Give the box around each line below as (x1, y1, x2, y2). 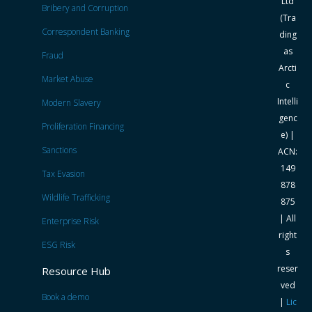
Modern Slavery (42, 96, 101, 109)
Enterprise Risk (42, 214, 99, 227)
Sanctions (42, 143, 77, 156)
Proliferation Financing (42, 120, 124, 132)
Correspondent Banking (42, 25, 130, 38)
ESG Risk (42, 238, 75, 251)
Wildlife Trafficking (42, 191, 110, 203)
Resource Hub (42, 263, 111, 278)
